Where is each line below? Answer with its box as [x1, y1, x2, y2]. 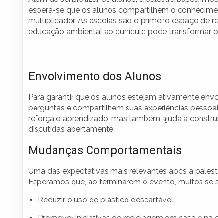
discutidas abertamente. [28, 125, 115, 134]
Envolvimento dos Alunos [28, 70, 161, 84]
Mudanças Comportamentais [28, 144, 182, 158]
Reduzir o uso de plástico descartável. [38, 195, 175, 205]
